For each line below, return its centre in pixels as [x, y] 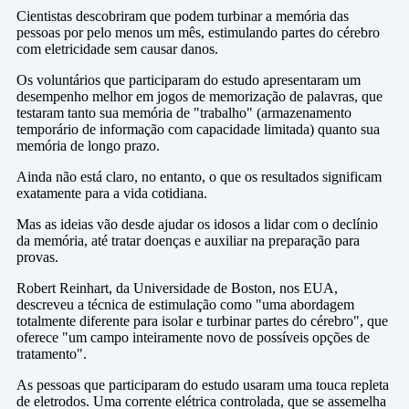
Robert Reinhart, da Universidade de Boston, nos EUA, [177, 288]
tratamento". [52, 354]
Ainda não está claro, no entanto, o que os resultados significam [199, 177]
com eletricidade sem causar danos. [117, 49]
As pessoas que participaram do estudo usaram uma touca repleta [203, 385]
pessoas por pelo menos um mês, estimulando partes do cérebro [198, 32]
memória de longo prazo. [88, 146]
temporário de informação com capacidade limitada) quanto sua [198, 129]
